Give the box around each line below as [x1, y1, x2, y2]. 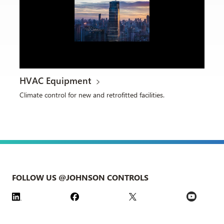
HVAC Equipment [19, 74, 91, 87]
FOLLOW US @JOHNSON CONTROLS [12, 172, 148, 183]
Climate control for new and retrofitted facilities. [19, 90, 164, 100]
